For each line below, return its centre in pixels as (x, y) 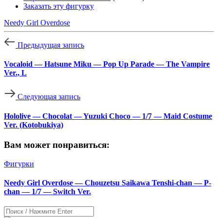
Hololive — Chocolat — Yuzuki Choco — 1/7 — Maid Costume (108, 116)
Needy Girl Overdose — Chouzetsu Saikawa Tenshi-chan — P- (108, 182)
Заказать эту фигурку (59, 6)
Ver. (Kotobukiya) (34, 125)
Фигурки (19, 163)
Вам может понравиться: (57, 145)
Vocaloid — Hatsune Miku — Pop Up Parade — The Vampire (107, 64)
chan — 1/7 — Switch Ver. (47, 191)
